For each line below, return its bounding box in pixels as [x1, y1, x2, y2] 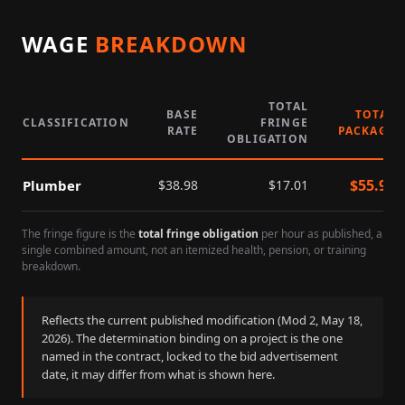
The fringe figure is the [22, 226, 136, 241]
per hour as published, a [261, 226, 382, 241]
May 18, [321, 312, 363, 328]
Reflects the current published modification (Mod [42, 312, 309, 328]
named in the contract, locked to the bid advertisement [42, 348, 338, 364]
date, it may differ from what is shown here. [42, 366, 275, 382]
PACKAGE [337, 123, 395, 138]
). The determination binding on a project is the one [67, 330, 343, 346]
